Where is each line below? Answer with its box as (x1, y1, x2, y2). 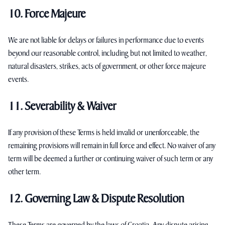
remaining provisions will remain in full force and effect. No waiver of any (8, 141, 215, 151)
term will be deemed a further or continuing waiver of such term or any (8, 154, 213, 164)
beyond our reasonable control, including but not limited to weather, (8, 48, 207, 59)
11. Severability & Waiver (8, 98, 116, 114)
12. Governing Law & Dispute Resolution (8, 191, 184, 206)
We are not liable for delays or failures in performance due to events (8, 35, 204, 46)
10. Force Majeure (8, 6, 85, 22)
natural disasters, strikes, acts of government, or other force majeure (8, 61, 206, 72)
